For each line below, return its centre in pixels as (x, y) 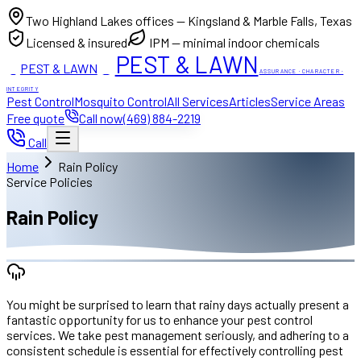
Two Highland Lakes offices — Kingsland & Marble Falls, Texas (189, 21)
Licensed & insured (77, 42)
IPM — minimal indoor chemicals (233, 42)
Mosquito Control (120, 101)
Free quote (35, 118)
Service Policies (50, 182)
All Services (198, 101)
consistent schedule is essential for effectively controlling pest (175, 350)
